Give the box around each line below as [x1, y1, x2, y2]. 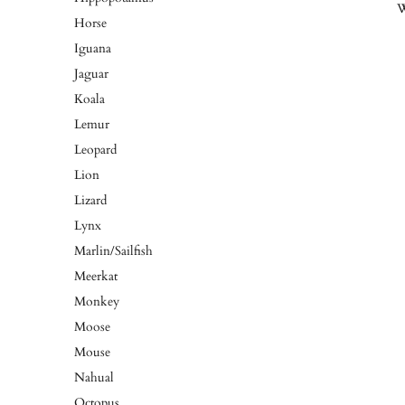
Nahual [74, 369, 114, 386]
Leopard [74, 141, 117, 158]
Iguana [74, 40, 111, 57]
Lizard [74, 192, 107, 209]
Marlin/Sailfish [74, 242, 153, 259]
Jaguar [74, 65, 108, 82]
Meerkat [74, 268, 118, 285]
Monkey [74, 293, 119, 310]
